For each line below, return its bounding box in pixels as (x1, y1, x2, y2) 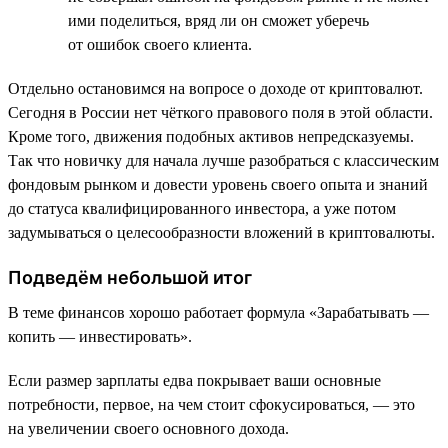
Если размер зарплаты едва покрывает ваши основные (8, 371, 381, 389)
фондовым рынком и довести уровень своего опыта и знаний (8, 175, 428, 193)
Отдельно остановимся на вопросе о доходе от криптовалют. (8, 79, 423, 97)
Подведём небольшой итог (8, 266, 252, 288)
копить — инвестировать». (8, 327, 192, 345)
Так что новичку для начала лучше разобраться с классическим (8, 151, 439, 169)
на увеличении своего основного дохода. (8, 419, 289, 437)
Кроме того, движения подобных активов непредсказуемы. (8, 127, 414, 145)
